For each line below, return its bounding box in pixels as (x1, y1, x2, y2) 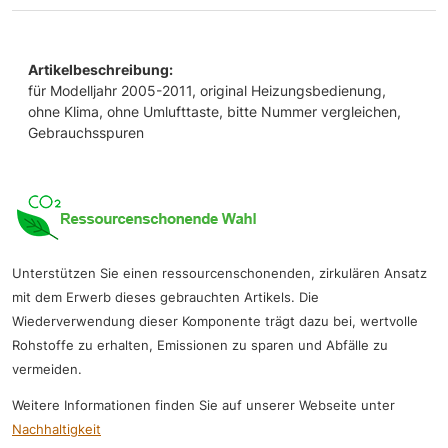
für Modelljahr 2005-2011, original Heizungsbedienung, (28, 81, 386, 99)
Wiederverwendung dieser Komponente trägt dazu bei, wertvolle (12, 313, 418, 329)
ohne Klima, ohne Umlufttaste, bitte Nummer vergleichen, (28, 102, 401, 120)
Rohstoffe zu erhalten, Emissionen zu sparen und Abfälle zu (12, 337, 388, 353)
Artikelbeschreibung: (28, 60, 173, 78)
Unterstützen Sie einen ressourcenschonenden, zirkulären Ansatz (12, 265, 427, 281)
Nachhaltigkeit (12, 421, 101, 437)
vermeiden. (12, 361, 82, 377)
